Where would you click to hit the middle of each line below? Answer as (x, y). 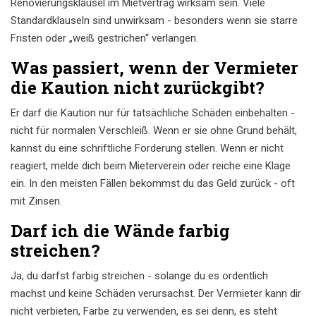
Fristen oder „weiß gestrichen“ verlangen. (104, 38)
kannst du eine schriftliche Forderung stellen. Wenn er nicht (147, 148)
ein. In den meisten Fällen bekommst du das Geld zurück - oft (153, 184)
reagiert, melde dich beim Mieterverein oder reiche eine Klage (151, 166)
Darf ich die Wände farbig (120, 231)
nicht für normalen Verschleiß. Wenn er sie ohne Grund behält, (154, 131)
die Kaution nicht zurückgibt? (138, 88)
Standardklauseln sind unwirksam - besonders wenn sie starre (154, 21)
